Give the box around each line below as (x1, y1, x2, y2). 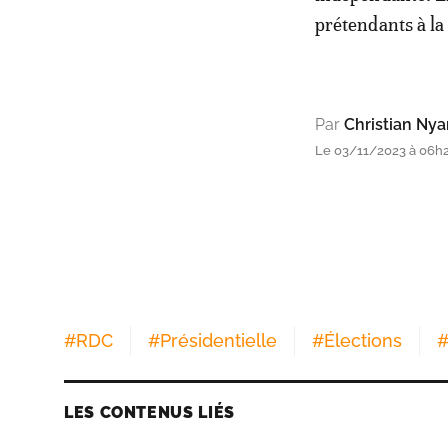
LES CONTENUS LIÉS (64, 402, 235, 422)
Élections (324, 329, 402, 351)
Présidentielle (160, 329, 277, 351)
